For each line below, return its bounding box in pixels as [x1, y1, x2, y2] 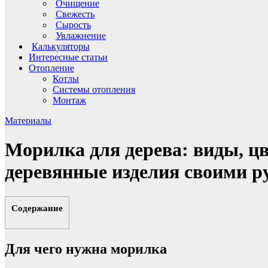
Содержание [11, 202, 63, 213]
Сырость [55, 19, 91, 30]
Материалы [5, 115, 51, 126]
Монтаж [53, 95, 86, 105]
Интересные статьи [29, 51, 108, 62]
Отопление [29, 62, 74, 73]
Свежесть [55, 8, 95, 19]
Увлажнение [55, 30, 106, 41]
